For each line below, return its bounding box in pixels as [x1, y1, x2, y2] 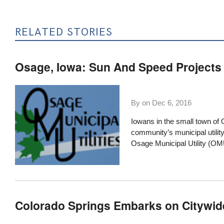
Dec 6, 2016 [151, 98, 191, 107]
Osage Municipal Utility [130, 139, 206, 148]
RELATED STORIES [15, 25, 113, 38]
